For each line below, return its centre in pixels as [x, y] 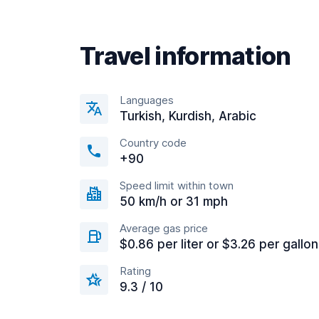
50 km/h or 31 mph [174, 202]
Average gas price [164, 228]
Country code [153, 143]
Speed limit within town [177, 185]
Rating [135, 271]
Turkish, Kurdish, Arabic [188, 116]
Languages [147, 100]
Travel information [185, 56]
